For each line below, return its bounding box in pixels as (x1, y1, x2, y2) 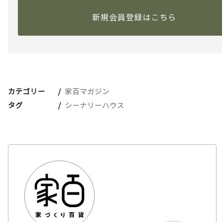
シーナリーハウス (65, 99, 125, 110)
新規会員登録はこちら (92, 11, 176, 23)
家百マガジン (65, 86, 110, 97)
